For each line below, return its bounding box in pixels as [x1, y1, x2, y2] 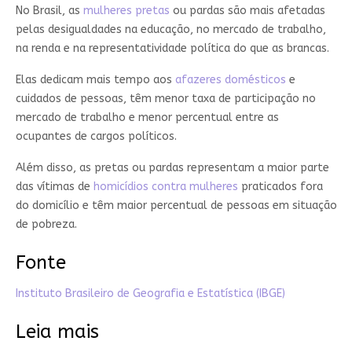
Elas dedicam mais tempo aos [15, 72, 175, 86]
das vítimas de [15, 179, 93, 193]
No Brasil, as [15, 3, 83, 17]
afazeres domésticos [174, 72, 286, 86]
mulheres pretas [82, 3, 170, 17]
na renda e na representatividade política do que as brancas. [15, 41, 329, 55]
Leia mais [15, 320, 99, 343]
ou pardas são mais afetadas [169, 3, 325, 17]
